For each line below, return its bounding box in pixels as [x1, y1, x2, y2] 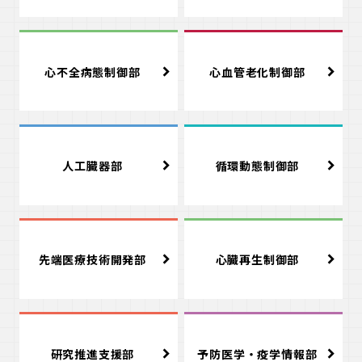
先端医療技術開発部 [38, 251, 147, 268]
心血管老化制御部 [209, 63, 305, 80]
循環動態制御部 [215, 158, 300, 175]
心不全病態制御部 [44, 63, 141, 80]
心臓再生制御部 [215, 251, 300, 268]
